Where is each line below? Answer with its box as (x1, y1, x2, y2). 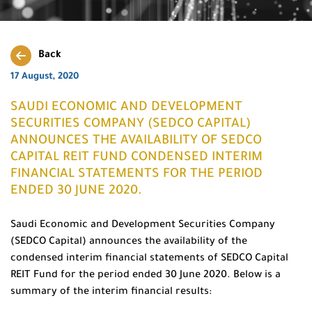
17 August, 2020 (10, 72, 79, 82)
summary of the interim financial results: (10, 287, 212, 298)
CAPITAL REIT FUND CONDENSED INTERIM (10, 151, 263, 165)
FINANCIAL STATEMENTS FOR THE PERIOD (10, 168, 263, 182)
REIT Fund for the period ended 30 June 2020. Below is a (10, 270, 281, 281)
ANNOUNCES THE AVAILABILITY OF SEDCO (10, 134, 262, 148)
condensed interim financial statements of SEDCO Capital (10, 253, 288, 265)
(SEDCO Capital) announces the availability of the (10, 237, 247, 248)
